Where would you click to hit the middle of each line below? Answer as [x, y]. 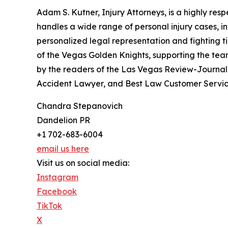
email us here [63, 148]
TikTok [49, 205]
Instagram [58, 177]
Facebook [57, 191]
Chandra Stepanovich [80, 106]
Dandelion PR [63, 120]
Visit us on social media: [83, 163]
